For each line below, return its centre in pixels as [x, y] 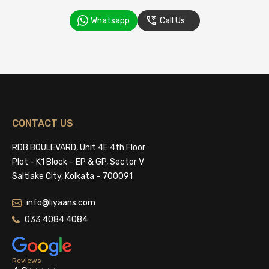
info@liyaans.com [61, 202]
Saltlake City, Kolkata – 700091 [72, 176]
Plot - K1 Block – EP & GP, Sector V [78, 162]
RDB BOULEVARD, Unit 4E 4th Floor [79, 147]
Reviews [27, 260]
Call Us [172, 20]
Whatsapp [110, 20]
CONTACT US [43, 123]
